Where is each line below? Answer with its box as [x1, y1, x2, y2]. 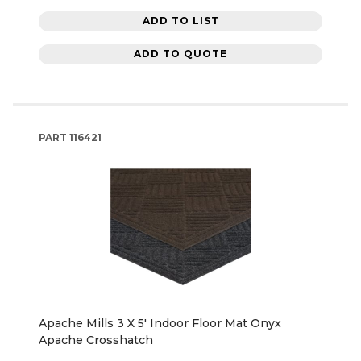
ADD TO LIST [142, 15, 219, 27]
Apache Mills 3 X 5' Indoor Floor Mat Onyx [39, 315, 281, 330]
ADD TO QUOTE [134, 48, 227, 60]
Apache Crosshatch [39, 332, 153, 347]
